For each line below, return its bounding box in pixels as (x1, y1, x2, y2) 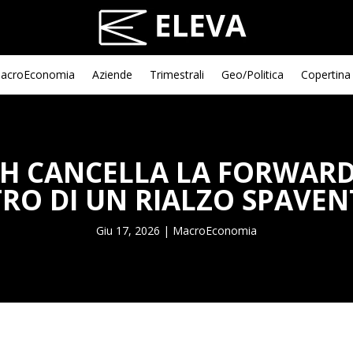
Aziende (92, 67, 132, 82)
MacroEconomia (172, 222, 257, 238)
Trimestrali (150, 67, 204, 82)
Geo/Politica (221, 67, 284, 82)
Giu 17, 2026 (95, 222, 160, 238)
